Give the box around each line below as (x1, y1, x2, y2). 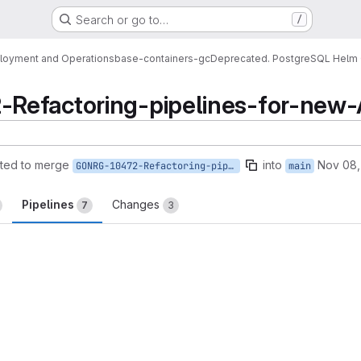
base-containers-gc (114, 52, 210, 64)
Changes (112, 197, 163, 211)
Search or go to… (75, 12, 168, 27)
